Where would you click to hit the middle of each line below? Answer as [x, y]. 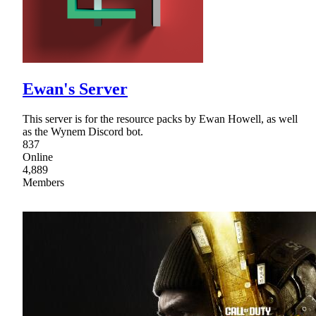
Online [38, 157]
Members [43, 183]
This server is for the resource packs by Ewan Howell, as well [160, 119]
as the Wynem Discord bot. [83, 132]
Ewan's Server [75, 89]
